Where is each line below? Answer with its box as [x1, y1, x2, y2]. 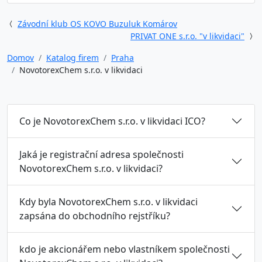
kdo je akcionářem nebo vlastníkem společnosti [19, 243, 230, 256]
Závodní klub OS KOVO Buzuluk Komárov [18, 18, 177, 29]
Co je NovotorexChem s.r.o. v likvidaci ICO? [19, 115, 205, 127]
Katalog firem [46, 52, 99, 63]
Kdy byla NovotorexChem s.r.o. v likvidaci [19, 195, 198, 208]
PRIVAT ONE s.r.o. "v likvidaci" [130, 30, 244, 42]
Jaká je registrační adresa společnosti [19, 148, 184, 161]
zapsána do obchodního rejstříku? [19, 209, 170, 222]
